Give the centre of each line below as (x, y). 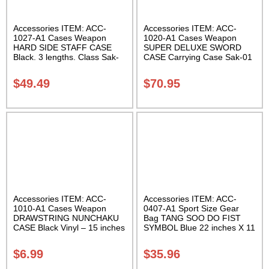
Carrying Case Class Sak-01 (67, 237)
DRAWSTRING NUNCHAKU (66, 218)
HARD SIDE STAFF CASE (62, 48)
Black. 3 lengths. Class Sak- (66, 57)
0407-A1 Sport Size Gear (191, 208)
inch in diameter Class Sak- (195, 237)
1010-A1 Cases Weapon (60, 208)
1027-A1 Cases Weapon (60, 38)
